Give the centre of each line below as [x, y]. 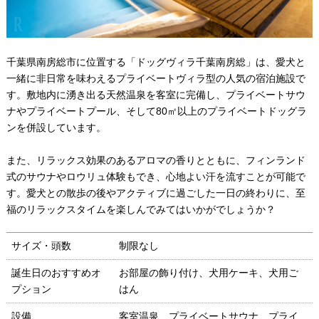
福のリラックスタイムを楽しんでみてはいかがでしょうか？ [141, 210]
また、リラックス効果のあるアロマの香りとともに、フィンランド [156, 161]
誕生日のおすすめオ [56, 273]
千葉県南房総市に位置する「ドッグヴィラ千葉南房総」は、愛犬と [156, 62]
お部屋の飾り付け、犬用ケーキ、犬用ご [208, 273]
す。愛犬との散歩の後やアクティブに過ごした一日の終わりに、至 [156, 193]
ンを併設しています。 [56, 128]
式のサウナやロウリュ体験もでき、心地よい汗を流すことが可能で [156, 177]
